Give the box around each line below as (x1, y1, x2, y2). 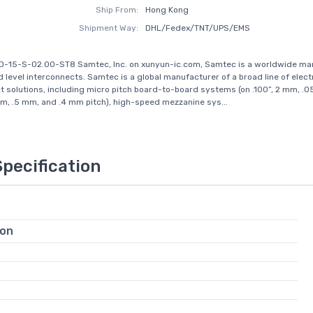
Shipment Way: (79, 23, 139, 33)
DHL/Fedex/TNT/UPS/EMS (145, 23, 250, 33)
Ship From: (96, 5, 139, 15)
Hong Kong (145, 5, 189, 15)
